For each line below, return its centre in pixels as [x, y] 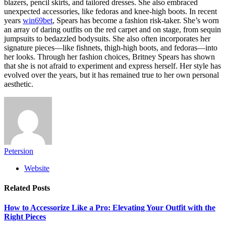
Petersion [19, 151]
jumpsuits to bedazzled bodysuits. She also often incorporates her [107, 38]
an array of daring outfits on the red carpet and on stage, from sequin [112, 29]
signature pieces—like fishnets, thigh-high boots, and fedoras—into [111, 47]
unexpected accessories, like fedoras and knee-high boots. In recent [110, 11]
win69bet [38, 20]
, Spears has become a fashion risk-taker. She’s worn [136, 20]
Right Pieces [25, 217]
